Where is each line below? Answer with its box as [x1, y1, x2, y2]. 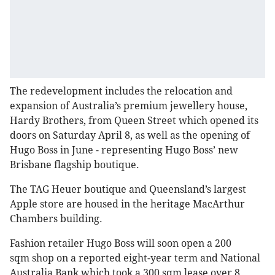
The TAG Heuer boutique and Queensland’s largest [10, 184, 246, 196]
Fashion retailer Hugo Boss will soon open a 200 [10, 238, 231, 250]
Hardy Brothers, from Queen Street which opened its [10, 115, 258, 127]
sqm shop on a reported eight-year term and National [10, 252, 260, 265]
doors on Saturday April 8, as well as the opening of [10, 130, 250, 142]
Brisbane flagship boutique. [10, 159, 139, 171]
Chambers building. [10, 213, 103, 225]
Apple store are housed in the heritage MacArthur [10, 198, 245, 211]
